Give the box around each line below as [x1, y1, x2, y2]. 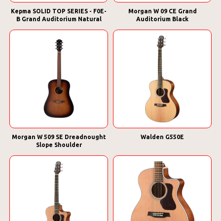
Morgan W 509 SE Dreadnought [11, 134, 106, 140]
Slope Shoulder [36, 142, 82, 148]
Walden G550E [141, 134, 184, 140]
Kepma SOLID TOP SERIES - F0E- [11, 8, 107, 14]
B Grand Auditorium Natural [16, 16, 102, 22]
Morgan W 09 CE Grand [128, 8, 197, 14]
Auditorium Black [136, 16, 188, 22]
